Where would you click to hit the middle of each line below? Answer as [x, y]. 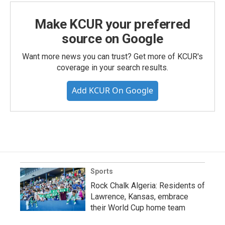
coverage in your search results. [113, 68]
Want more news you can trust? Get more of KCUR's [113, 57]
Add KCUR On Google [113, 90]
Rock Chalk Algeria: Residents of [148, 186]
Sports [102, 171]
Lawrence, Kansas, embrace [139, 197]
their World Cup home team [138, 208]
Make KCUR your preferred [113, 24]
